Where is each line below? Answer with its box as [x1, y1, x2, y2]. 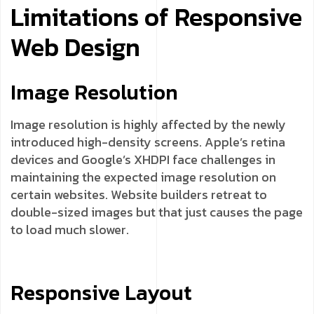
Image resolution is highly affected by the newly [11, 114, 286, 134]
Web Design [11, 27, 140, 66]
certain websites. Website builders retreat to [11, 184, 267, 204]
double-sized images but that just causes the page [11, 202, 303, 221]
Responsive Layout [11, 276, 192, 308]
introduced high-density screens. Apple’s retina [11, 132, 285, 151]
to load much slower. [11, 219, 129, 239]
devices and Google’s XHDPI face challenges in [11, 149, 275, 169]
